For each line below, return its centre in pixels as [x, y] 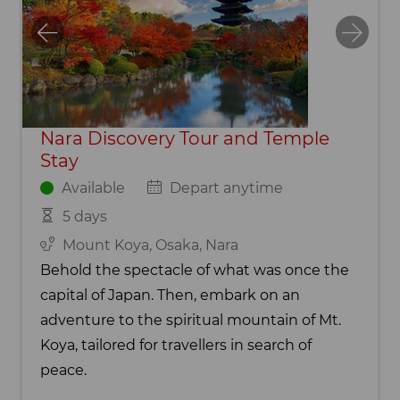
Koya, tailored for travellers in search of [176, 345]
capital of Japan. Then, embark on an [170, 295]
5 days [84, 216]
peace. [63, 370]
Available [93, 187]
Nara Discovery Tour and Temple [185, 138]
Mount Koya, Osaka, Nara [150, 245]
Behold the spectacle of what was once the [195, 270]
